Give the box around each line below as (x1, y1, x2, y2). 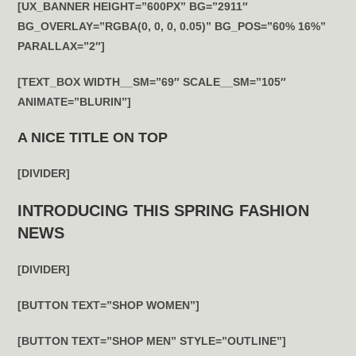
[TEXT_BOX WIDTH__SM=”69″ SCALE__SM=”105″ (17, 75, 287, 88)
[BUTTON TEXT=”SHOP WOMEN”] (17, 299, 200, 311)
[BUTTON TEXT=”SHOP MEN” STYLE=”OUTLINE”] (17, 335, 287, 347)
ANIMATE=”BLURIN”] (17, 95, 132, 108)
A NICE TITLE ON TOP (17, 130, 168, 145)
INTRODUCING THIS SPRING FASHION (17, 202, 310, 219)
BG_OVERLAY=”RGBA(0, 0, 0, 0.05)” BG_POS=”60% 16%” (17, 20, 327, 33)
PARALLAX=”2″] (17, 40, 106, 52)
